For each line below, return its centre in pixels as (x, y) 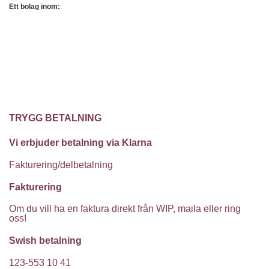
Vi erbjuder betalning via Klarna (80, 143)
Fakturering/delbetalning (61, 165)
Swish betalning (45, 241)
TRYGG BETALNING (55, 118)
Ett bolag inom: (35, 6)
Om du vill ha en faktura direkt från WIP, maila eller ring (125, 209)
